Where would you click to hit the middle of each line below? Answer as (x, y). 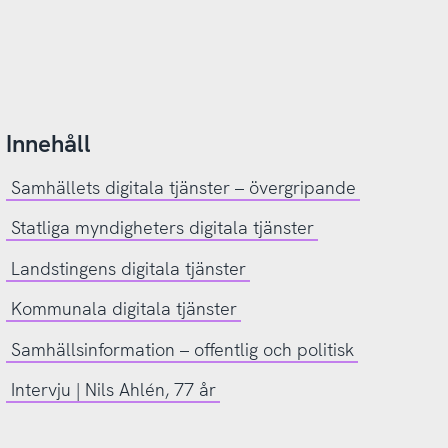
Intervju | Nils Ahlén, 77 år (113, 390)
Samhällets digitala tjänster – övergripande (183, 187)
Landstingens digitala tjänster (128, 268)
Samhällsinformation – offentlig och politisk (182, 349)
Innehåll (49, 143)
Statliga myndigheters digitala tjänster (162, 228)
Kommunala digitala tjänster (123, 309)
